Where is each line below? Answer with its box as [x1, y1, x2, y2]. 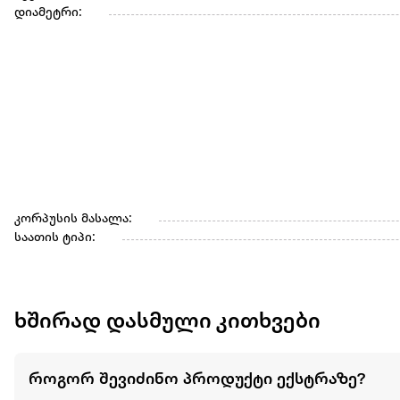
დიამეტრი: [14, 6, 82, 21]
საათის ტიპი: [14, 231, 96, 246]
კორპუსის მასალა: [14, 212, 132, 227]
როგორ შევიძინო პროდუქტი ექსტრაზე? [29, 370, 365, 388]
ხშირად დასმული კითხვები [14, 311, 321, 335]
